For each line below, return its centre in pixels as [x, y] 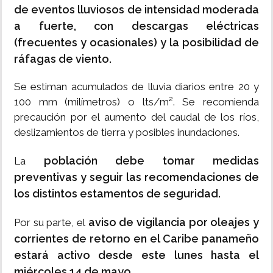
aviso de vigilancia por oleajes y [172, 222]
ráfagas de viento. [63, 59]
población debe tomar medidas [142, 161]
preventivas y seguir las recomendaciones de [136, 177]
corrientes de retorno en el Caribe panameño [136, 239]
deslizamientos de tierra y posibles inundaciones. [127, 133]
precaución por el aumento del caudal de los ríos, [136, 117]
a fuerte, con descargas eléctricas [136, 26]
